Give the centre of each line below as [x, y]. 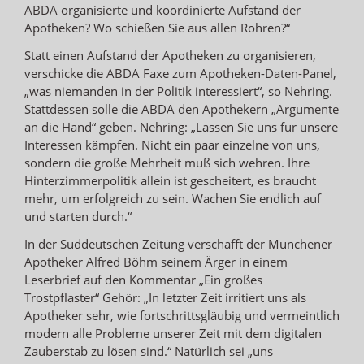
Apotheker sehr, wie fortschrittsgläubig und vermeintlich [182, 315]
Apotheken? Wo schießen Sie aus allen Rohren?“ [157, 27]
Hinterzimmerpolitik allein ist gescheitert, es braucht [170, 180]
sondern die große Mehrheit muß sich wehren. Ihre [167, 162]
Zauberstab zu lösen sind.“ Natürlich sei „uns [149, 351]
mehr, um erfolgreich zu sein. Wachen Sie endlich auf [173, 198]
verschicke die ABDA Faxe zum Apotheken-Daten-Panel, [180, 73]
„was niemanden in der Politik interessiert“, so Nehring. [178, 91]
